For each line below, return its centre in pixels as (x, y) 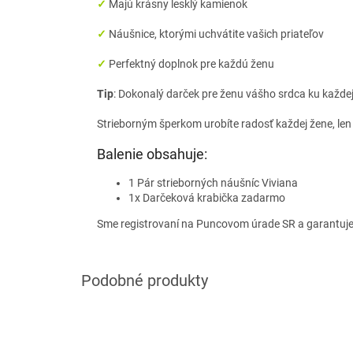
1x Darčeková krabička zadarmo (207, 198)
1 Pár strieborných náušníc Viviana (213, 183)
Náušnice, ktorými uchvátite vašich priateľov (216, 34)
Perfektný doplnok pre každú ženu (191, 64)
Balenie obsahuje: (152, 154)
